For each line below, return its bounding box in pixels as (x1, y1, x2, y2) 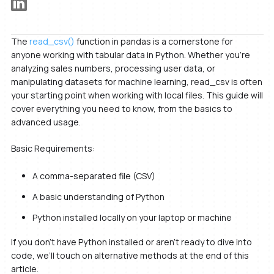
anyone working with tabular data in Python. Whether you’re (10, 49, 250, 61)
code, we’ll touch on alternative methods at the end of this (10, 250, 249, 261)
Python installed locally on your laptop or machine (32, 211, 232, 223)
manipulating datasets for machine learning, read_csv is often (10, 76, 262, 87)
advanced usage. (10, 116, 81, 128)
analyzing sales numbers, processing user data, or (10, 62, 215, 74)
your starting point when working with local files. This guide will (10, 89, 263, 101)
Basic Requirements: (10, 143, 95, 154)
